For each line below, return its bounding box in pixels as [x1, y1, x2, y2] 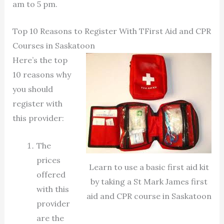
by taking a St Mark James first [90, 176, 207, 187]
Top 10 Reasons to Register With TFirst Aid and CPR [12, 26, 211, 36]
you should [12, 84, 53, 94]
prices [36, 154, 60, 165]
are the [36, 212, 64, 223]
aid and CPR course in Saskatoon [86, 191, 211, 201]
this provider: [12, 113, 64, 123]
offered [36, 169, 65, 179]
